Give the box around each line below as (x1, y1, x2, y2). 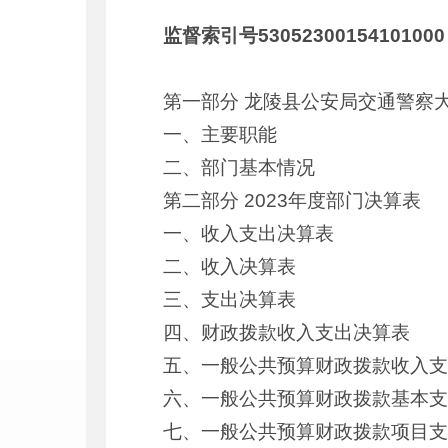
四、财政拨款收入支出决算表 (163, 322, 411, 343)
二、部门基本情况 (163, 157, 316, 178)
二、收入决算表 (163, 256, 297, 277)
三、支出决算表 (163, 289, 297, 310)
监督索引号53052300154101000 (163, 25, 446, 46)
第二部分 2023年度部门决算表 (163, 190, 422, 211)
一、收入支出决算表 (163, 223, 335, 244)
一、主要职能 (163, 124, 278, 145)
